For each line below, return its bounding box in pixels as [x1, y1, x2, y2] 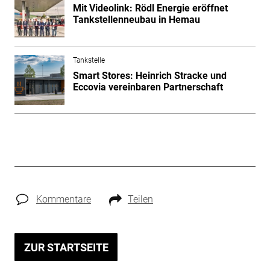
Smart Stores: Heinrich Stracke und [72, 69, 227, 81]
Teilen [127, 193, 153, 205]
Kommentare [36, 193, 91, 205]
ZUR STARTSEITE [24, 240, 108, 254]
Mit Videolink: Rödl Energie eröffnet [72, 2, 228, 14]
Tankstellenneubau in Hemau [72, 13, 200, 25]
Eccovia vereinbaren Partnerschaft [72, 81, 223, 93]
